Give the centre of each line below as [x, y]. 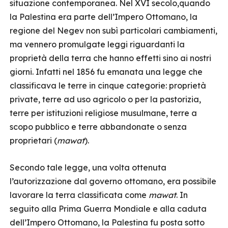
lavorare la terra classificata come [79, 195]
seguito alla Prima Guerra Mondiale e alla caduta [108, 209]
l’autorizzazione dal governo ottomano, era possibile [113, 181]
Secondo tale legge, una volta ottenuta [88, 167]
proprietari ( [33, 140]
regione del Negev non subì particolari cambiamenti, [113, 31]
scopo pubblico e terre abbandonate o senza [98, 127]
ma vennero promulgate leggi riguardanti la [97, 44]
